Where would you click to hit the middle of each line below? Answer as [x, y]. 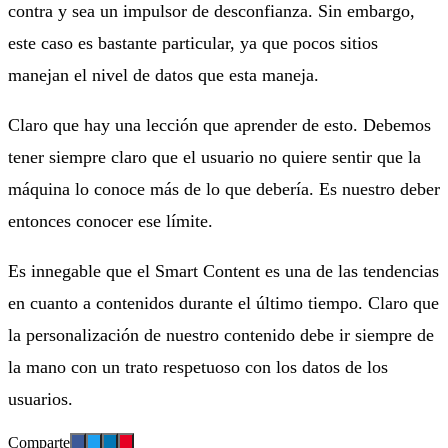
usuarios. [40, 398]
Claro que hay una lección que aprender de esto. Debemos [219, 124]
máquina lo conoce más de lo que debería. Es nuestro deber [224, 188]
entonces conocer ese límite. [110, 220]
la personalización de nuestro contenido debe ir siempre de [221, 334]
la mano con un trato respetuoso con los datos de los [198, 366]
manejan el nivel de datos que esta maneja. [163, 74]
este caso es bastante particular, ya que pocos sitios [193, 42]
